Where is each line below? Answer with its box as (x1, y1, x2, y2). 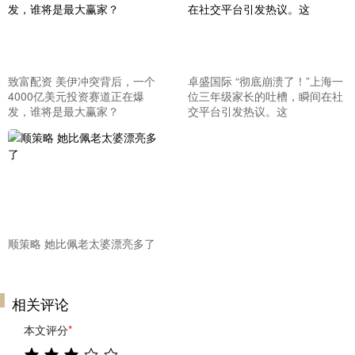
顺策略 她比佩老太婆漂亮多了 (8, 235, 155, 251)
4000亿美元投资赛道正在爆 (8, 88, 144, 105)
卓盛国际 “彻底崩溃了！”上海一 (187, 73, 343, 90)
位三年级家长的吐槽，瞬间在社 (187, 88, 343, 105)
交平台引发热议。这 (187, 103, 288, 120)
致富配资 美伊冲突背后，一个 (8, 73, 155, 90)
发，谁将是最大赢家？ (8, 103, 119, 120)
